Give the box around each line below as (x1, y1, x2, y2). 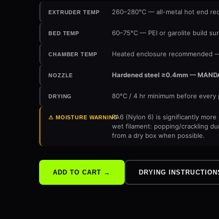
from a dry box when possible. (112, 131, 205, 139)
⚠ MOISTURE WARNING (48, 114, 118, 120)
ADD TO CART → (53, 169, 111, 176)
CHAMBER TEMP (48, 51, 97, 57)
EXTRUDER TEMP (48, 9, 100, 15)
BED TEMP (48, 30, 80, 36)
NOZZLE (48, 72, 73, 78)
